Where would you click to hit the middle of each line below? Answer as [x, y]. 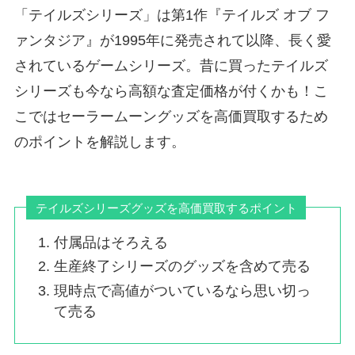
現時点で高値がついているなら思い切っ [183, 290]
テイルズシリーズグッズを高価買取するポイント [166, 208]
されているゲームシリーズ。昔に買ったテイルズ [171, 65]
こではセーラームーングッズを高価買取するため [171, 116]
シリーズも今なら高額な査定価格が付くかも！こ [171, 91]
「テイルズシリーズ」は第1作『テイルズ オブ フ [172, 15]
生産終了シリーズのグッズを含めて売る [183, 267]
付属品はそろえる [111, 242]
